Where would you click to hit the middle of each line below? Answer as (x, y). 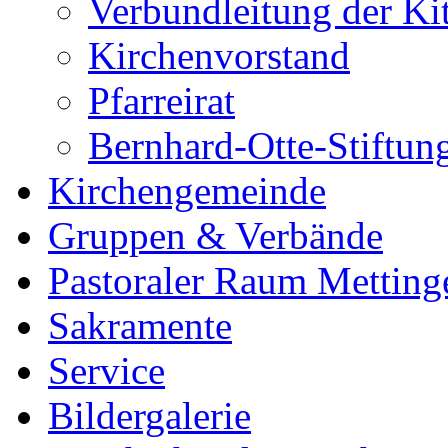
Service (106, 370)
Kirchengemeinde (187, 190)
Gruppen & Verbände (215, 235)
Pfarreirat (161, 100)
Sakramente (140, 325)
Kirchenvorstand (219, 55)
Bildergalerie (149, 415)
